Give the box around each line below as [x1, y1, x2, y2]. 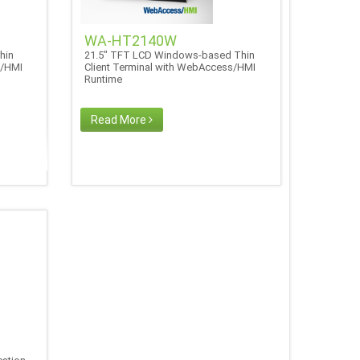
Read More [91, 112, 149, 126]
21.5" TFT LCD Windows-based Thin [84, 48, 256, 61]
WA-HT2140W [84, 31, 178, 49]
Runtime [84, 72, 128, 85]
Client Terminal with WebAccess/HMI [84, 60, 256, 73]
